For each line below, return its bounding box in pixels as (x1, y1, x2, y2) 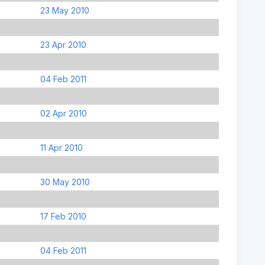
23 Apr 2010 (40, 39, 86, 50)
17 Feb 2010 (40, 211, 86, 221)
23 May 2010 (40, 5, 89, 15)
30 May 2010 (40, 176, 90, 187)
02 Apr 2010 (40, 108, 87, 118)
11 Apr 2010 (40, 142, 83, 153)
